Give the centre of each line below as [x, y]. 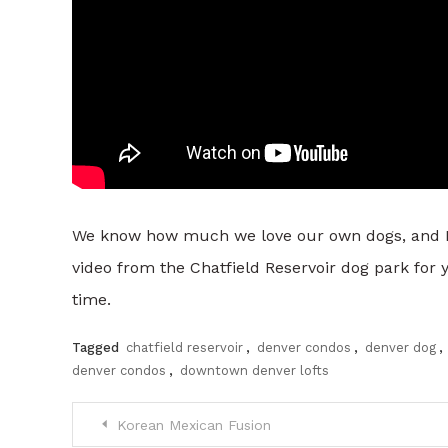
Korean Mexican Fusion [194, 425]
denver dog [400, 348]
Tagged [97, 348]
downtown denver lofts [254, 371]
